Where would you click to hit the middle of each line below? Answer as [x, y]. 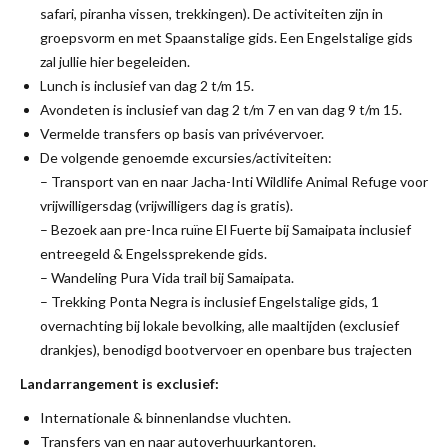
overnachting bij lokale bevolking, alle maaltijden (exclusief [219, 325]
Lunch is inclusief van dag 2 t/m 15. [147, 85]
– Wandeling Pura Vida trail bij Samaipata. [167, 277]
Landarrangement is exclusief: [119, 383]
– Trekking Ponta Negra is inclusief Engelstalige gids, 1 [209, 301]
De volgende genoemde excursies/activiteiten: [186, 157]
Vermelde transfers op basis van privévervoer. [182, 133]
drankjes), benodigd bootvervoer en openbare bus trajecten [226, 349]
